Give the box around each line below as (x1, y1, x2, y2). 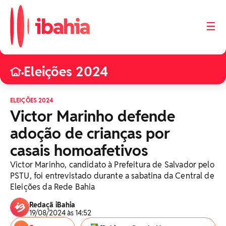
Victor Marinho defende (10, 106, 175, 126)
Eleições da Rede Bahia (10, 182, 95, 192)
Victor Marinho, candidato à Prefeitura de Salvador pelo (10, 159, 214, 170)
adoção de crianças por (10, 124, 170, 143)
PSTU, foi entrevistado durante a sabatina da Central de (10, 171, 214, 181)
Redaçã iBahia (29, 200, 75, 209)
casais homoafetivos (10, 141, 148, 160)
